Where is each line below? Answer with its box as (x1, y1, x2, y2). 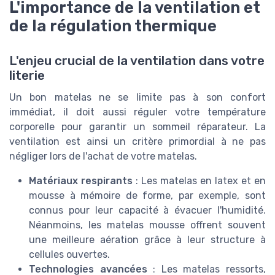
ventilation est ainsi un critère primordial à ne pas (9, 135, 266, 147)
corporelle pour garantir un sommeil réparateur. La (9, 120, 266, 133)
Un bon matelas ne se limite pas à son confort (9, 91, 266, 103)
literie (9, 68, 45, 83)
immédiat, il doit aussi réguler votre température (9, 106, 266, 118)
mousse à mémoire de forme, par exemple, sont (29, 189, 266, 201)
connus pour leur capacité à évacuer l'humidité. (29, 204, 266, 216)
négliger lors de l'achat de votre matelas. (9, 150, 197, 162)
